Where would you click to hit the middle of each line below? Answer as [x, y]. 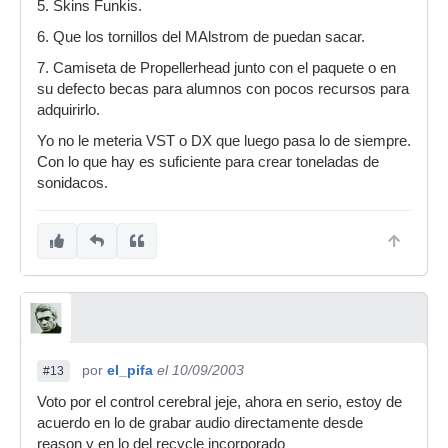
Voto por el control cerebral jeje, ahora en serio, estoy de [219, 402]
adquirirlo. [68, 110]
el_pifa [130, 370]
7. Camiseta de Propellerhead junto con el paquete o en [216, 68]
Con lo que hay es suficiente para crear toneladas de [208, 162]
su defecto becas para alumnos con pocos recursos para [223, 89]
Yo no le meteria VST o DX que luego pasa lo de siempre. [224, 141]
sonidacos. [72, 183]
